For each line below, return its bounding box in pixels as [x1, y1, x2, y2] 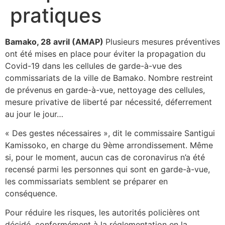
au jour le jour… [5, 108, 63, 119]
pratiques [10, 3, 101, 28]
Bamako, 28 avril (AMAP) [5, 36, 105, 47]
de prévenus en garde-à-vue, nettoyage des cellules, [5, 84, 205, 95]
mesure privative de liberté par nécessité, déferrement [5, 96, 212, 107]
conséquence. [5, 188, 57, 198]
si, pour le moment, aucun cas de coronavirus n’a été [5, 152, 205, 162]
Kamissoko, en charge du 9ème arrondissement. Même [5, 140, 213, 150]
